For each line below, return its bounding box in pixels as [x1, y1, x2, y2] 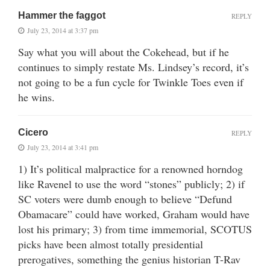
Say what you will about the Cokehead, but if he [18, 44, 229, 59]
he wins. [18, 89, 55, 104]
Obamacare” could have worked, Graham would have [18, 206, 250, 221]
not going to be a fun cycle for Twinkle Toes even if [18, 74, 243, 89]
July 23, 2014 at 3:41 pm [27, 142, 98, 152]
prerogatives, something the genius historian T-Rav [18, 251, 240, 266]
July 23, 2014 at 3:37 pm [27, 25, 98, 35]
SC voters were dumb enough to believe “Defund [18, 191, 232, 206]
